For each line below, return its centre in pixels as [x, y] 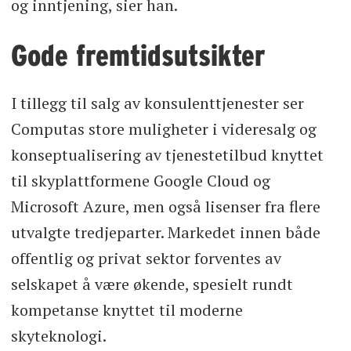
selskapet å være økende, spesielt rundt [152, 284]
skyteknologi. [58, 335]
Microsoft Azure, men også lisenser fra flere [165, 206]
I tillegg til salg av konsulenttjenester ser [157, 103]
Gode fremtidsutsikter [138, 56]
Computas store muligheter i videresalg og [163, 128]
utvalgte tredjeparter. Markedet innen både [165, 232]
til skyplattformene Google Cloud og [140, 180]
